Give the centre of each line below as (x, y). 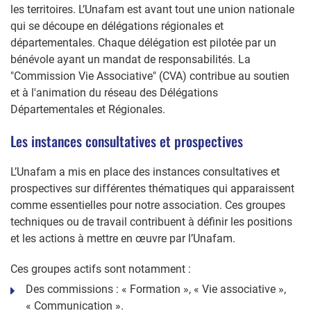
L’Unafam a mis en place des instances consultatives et (145, 171)
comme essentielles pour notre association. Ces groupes (148, 205)
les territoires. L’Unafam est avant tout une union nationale (152, 9)
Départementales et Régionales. (88, 109)
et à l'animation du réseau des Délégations (114, 92)
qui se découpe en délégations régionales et (117, 26)
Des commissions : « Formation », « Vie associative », (156, 289)
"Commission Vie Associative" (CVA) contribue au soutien (150, 76)
